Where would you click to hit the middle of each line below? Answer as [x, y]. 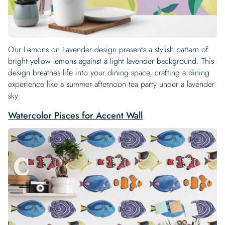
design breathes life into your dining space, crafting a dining [109, 73]
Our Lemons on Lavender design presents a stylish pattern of [108, 50]
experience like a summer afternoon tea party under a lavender [111, 84]
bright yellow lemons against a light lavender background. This [111, 61]
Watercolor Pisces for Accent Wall [75, 116]
